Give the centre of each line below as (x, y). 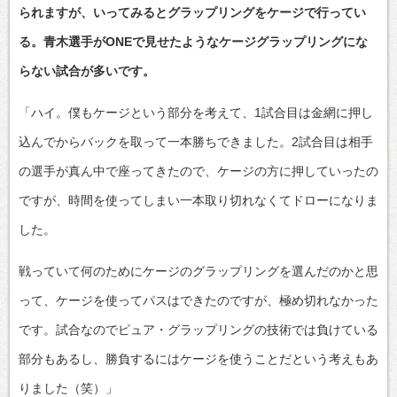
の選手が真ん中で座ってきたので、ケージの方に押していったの (198, 171)
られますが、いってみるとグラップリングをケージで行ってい (192, 12)
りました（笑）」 (68, 388)
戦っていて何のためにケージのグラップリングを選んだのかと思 (198, 271)
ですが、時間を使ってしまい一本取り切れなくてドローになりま (198, 200)
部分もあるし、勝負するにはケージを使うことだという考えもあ (198, 358)
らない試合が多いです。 (87, 70)
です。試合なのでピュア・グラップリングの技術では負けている (198, 329)
